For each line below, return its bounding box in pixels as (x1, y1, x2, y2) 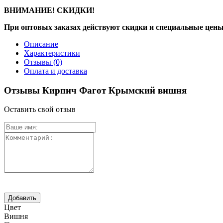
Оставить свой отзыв (4, 105, 76, 114)
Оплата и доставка (24, 66, 87, 75)
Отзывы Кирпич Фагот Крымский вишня (4, 85, 187, 96)
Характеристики (24, 48, 80, 57)
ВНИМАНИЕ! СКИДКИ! (4, 5, 95, 14)
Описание (24, 39, 58, 48)
